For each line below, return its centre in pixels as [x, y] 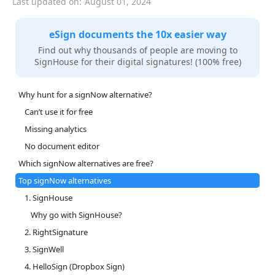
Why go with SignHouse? [76, 215]
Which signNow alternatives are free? [86, 164]
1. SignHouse [48, 198]
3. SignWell [44, 250]
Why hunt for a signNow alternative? [85, 95]
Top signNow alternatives [65, 181]
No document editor [62, 146]
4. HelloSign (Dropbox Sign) [75, 267]
